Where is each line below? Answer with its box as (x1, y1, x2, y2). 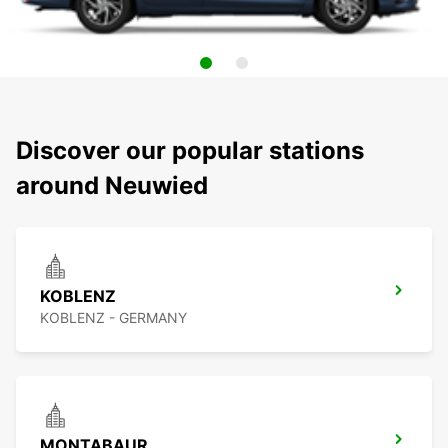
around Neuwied (16, 171, 208, 201)
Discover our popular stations (16, 136, 364, 166)
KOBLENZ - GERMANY (40, 309, 187, 327)
